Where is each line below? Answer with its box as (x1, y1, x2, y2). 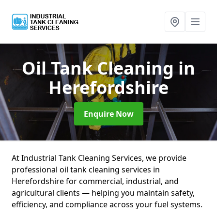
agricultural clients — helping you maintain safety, (12, 187, 195, 198)
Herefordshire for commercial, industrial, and (12, 176, 179, 186)
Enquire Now (83, 108, 134, 119)
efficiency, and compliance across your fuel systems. (12, 199, 202, 210)
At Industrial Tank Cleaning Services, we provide (12, 153, 186, 163)
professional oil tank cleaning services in (12, 164, 160, 175)
